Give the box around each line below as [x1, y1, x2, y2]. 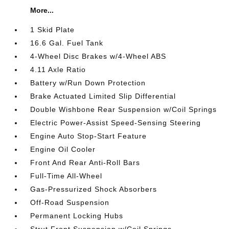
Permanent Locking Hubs [30, 211, 124, 220]
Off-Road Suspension [30, 198, 110, 207]
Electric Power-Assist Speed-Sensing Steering [30, 118, 201, 127]
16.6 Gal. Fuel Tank [30, 38, 104, 47]
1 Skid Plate [30, 25, 75, 34]
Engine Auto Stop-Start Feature [30, 131, 147, 140]
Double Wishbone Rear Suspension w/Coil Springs [30, 105, 217, 113]
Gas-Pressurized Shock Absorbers [30, 185, 157, 193]
